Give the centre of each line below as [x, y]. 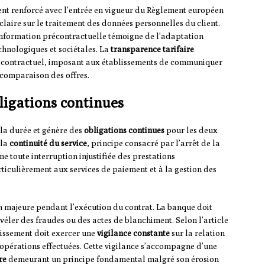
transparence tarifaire [152, 49]
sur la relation [197, 233]
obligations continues [124, 130]
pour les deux [191, 130]
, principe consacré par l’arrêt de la [153, 143]
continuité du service [48, 143]
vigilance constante [133, 233]
